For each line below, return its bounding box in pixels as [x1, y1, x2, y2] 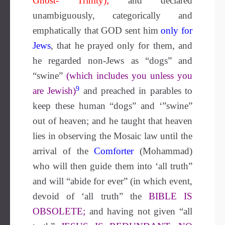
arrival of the [33, 146, 94, 156]
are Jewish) [33, 85, 76, 96]
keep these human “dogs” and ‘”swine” [33, 100, 192, 111]
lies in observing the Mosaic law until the [33, 131, 192, 141]
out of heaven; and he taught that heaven [33, 116, 192, 126]
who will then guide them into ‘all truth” [33, 161, 192, 171]
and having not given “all [85, 206, 192, 216]
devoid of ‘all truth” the [33, 191, 149, 201]
